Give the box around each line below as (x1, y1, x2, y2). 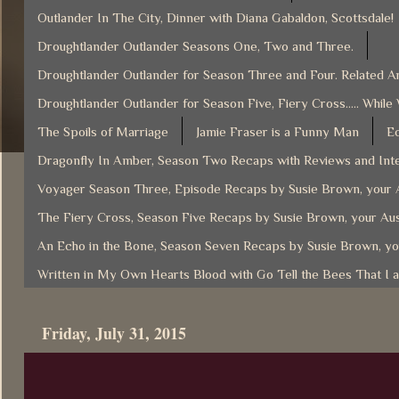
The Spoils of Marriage (37, 123, 168, 139)
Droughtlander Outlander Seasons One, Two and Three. (37, 37, 354, 53)
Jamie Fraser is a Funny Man (196, 123, 359, 139)
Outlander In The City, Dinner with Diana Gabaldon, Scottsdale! (37, 9, 394, 25)
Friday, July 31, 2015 (42, 321, 186, 345)
